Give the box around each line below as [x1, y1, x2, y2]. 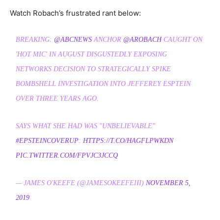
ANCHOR [92, 35, 124, 43]
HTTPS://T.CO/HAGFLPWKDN [83, 137, 174, 144]
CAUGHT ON [162, 35, 203, 43]
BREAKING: [16, 35, 55, 43]
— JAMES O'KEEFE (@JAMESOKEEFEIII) [16, 179, 146, 187]
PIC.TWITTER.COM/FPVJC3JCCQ [16, 151, 118, 159]
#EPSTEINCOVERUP [16, 137, 79, 144]
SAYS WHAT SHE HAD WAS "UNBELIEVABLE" [16, 122, 156, 130]
